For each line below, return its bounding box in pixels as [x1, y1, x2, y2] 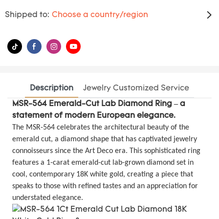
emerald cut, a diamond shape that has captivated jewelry [12, 135, 197, 143]
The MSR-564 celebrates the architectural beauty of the [12, 123, 189, 131]
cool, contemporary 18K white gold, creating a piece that [12, 170, 193, 178]
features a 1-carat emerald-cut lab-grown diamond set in [12, 158, 194, 167]
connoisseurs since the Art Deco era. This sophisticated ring [12, 147, 200, 155]
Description [30, 84, 73, 92]
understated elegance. [12, 194, 83, 202]
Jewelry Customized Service [83, 84, 189, 92]
